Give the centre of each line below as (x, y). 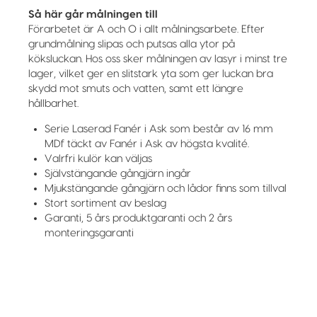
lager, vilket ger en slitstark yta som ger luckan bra (151, 74)
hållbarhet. (53, 104)
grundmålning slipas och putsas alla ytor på (132, 45)
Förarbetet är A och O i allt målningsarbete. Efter (146, 30)
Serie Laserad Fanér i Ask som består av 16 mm (158, 129)
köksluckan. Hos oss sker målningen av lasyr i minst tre (158, 59)
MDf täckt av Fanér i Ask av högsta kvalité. (146, 144)
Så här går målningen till (93, 15)
